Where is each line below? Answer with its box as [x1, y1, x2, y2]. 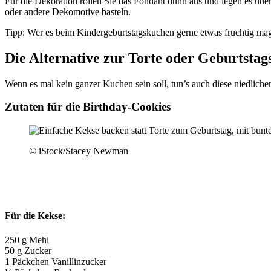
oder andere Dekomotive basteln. [5, 6, 131, 17]
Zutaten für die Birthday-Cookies [5, 100, 171, 114]
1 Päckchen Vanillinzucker [5, 256, 106, 267]
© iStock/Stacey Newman [29, 146, 128, 157]
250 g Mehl [5, 234, 49, 245]
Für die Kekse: [5, 211, 65, 221]
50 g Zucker [5, 245, 51, 256]
